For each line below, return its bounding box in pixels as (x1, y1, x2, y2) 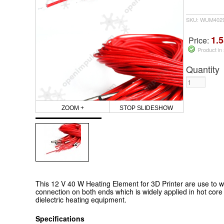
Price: (188, 34, 211, 46)
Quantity (185, 62, 219, 76)
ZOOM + (61, 104, 84, 111)
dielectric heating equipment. (35, 194, 126, 204)
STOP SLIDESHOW (119, 104, 173, 111)
